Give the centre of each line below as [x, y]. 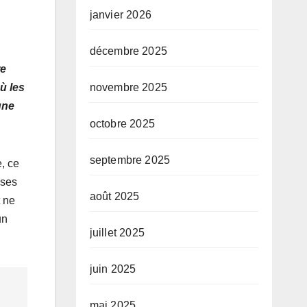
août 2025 [114, 197]
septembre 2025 [130, 160]
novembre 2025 [128, 88]
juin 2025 [113, 269]
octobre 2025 [122, 124]
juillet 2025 [117, 233]
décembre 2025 [128, 51]
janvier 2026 [120, 15]
